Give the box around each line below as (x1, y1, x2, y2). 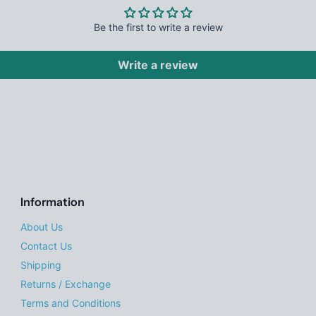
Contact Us (20, 240, 73, 253)
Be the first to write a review (93, 21, 223, 34)
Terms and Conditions (20, 297, 121, 310)
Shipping (20, 259, 62, 272)
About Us (20, 221, 63, 233)
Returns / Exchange (20, 278, 111, 291)
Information (20, 195, 85, 209)
